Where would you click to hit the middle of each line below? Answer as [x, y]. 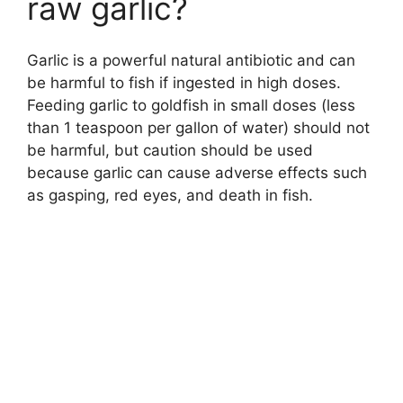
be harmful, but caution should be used [170, 151]
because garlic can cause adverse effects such [197, 173]
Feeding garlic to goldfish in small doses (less [191, 106]
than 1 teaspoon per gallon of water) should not [198, 128]
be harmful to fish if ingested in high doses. [184, 83]
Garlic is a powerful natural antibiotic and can [191, 61]
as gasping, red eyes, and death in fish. [170, 196]
